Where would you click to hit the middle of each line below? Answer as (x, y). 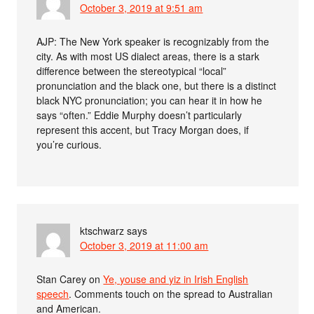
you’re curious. (69, 144)
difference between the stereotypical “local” (132, 70)
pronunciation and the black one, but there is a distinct (157, 85)
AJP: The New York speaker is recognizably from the (153, 41)
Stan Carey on (70, 279)
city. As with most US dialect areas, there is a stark (148, 56)
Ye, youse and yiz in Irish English (176, 279)
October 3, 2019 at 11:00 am (144, 245)
